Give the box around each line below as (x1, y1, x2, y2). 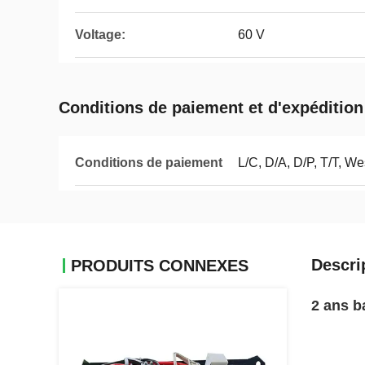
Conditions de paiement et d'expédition (59, 99, 363, 117)
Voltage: (75, 28, 125, 42)
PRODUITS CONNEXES (71, 257, 248, 275)
